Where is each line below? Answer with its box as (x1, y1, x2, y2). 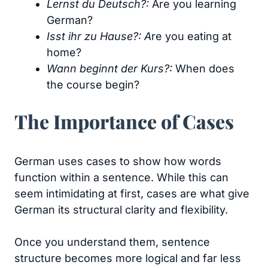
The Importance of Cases (14, 108, 234, 134)
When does (175, 62, 234, 75)
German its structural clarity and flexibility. (14, 203, 228, 216)
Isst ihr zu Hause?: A (47, 30, 151, 42)
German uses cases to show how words (14, 155, 221, 167)
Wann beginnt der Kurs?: (47, 62, 175, 75)
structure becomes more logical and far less (14, 252, 241, 264)
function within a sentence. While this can (14, 171, 229, 184)
